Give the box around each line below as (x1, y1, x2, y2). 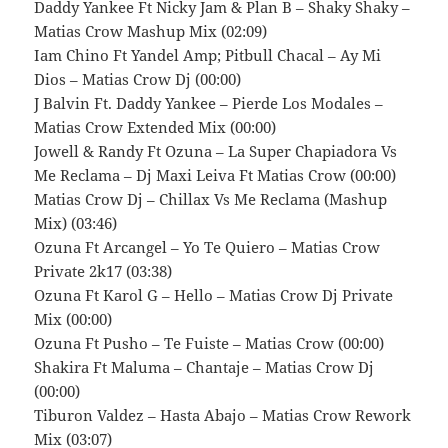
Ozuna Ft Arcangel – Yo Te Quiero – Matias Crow (34, 237, 381, 258)
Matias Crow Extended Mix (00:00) (34, 117, 277, 138)
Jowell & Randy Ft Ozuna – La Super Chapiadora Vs (34, 141, 398, 162)
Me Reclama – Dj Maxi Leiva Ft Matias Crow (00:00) (34, 165, 397, 186)
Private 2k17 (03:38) (34, 261, 173, 282)
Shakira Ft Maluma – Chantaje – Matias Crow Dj (34, 357, 375, 378)
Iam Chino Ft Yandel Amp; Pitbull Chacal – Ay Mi (34, 45, 382, 66)
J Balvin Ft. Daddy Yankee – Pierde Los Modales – (34, 93, 384, 114)
